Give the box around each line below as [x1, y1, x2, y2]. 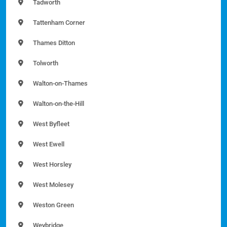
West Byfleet [31, 120, 69, 128]
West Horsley [31, 160, 71, 168]
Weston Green [31, 201, 74, 209]
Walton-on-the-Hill [31, 99, 84, 107]
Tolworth [31, 59, 58, 67]
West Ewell [31, 140, 64, 148]
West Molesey [31, 180, 73, 188]
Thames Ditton [31, 39, 75, 47]
